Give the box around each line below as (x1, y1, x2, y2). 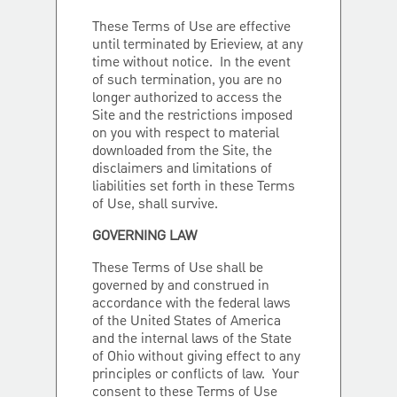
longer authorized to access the (92, 88, 282, 109)
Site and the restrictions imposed (92, 105, 292, 127)
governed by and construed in (92, 276, 269, 297)
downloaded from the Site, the (92, 141, 272, 162)
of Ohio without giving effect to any (92, 346, 300, 368)
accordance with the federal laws (92, 293, 291, 315)
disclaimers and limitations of (92, 159, 272, 180)
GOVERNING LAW (92, 226, 197, 247)
